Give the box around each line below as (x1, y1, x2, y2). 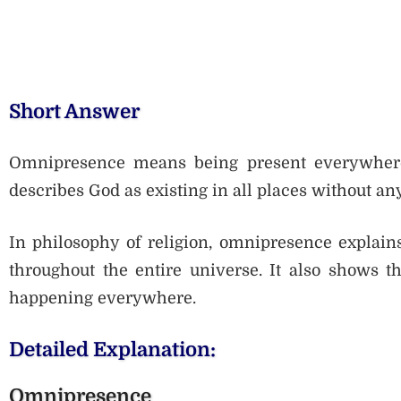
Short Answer (9, 100, 140, 124)
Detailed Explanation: (9, 338, 216, 362)
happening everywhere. (9, 289, 196, 308)
